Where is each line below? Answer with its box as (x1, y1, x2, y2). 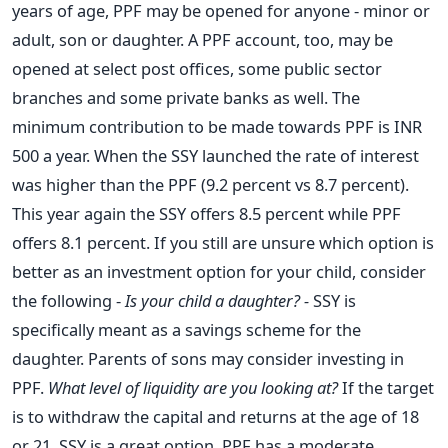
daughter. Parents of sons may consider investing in (12, 346, 404, 370)
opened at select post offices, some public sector (12, 56, 382, 80)
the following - (12, 288, 125, 312)
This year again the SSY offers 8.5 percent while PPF (12, 201, 401, 225)
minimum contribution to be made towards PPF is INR (12, 114, 422, 138)
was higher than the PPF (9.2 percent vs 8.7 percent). (12, 172, 409, 196)
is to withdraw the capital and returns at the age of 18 (12, 404, 419, 428)
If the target (338, 375, 434, 399)
